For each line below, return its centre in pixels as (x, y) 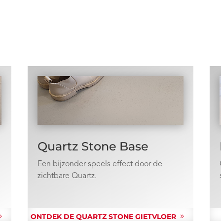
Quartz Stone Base (93, 146)
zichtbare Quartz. (67, 176)
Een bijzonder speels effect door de (100, 164)
